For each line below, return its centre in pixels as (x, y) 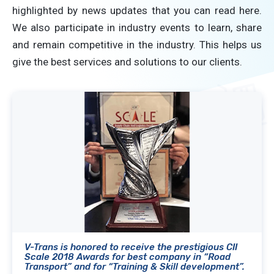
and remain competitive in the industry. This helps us (137, 45)
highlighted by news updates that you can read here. (137, 10)
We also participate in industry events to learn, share (137, 28)
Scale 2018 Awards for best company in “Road (128, 257)
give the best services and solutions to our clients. (127, 62)
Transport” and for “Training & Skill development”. (135, 266)
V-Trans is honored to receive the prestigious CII (131, 247)
